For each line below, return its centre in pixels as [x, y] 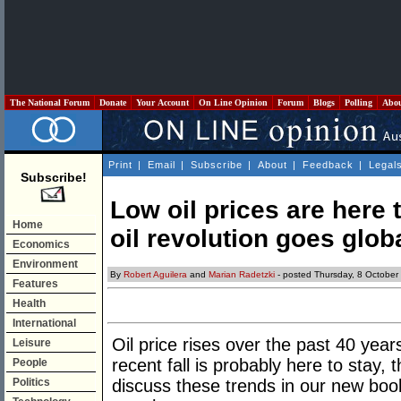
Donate [113, 102]
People [30, 363]
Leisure [32, 343]
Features [35, 284]
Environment [45, 264]
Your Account [162, 102]
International [44, 323]
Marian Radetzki [242, 275]
